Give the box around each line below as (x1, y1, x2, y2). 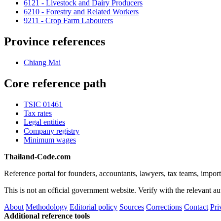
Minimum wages (24, 135, 76, 144)
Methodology (26, 202, 68, 211)
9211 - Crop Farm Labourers (24, 16, 113, 25)
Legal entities (24, 117, 65, 126)
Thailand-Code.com (4, 152, 71, 161)
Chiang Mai (24, 58, 61, 67)
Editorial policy (70, 202, 117, 211)
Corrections (146, 202, 182, 211)
